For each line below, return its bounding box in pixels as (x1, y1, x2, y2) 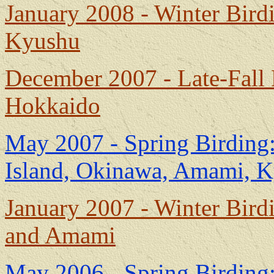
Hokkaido (5, 92, 100, 119)
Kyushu (5, 28, 80, 54)
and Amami (5, 222, 116, 248)
